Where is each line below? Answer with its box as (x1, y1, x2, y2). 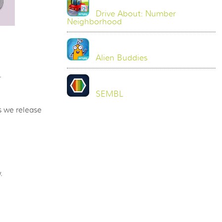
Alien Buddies (96, 53, 148, 63)
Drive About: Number (96, 9, 176, 19)
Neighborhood (67, 17, 122, 27)
